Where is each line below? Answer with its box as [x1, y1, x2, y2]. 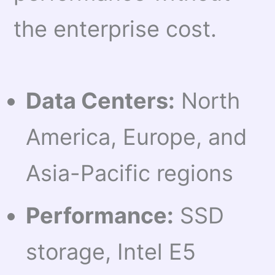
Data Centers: [26, 87, 176, 115]
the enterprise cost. [14, 15, 217, 43]
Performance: [26, 202, 174, 230]
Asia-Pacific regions [26, 160, 234, 187]
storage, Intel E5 [26, 238, 196, 266]
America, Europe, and [26, 123, 247, 151]
